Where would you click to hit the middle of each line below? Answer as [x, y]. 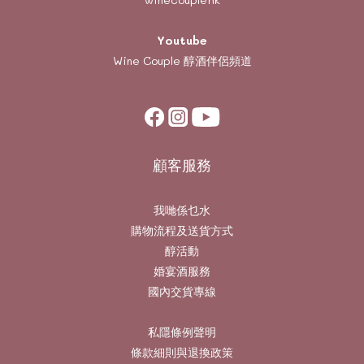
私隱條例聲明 [182, 332]
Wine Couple [146, 61]
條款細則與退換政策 [182, 352]
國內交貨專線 [182, 291]
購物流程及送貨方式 [182, 230]
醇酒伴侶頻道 [216, 61]
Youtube [182, 40]
